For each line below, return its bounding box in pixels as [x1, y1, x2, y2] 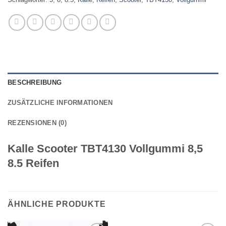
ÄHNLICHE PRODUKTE [8, 200, 106, 209]
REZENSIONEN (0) [8, 119, 67, 127]
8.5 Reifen [8, 157, 59, 170]
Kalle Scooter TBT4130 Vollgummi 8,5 [8, 142, 203, 155]
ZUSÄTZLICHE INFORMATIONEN [8, 99, 113, 107]
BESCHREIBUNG [8, 79, 62, 87]
